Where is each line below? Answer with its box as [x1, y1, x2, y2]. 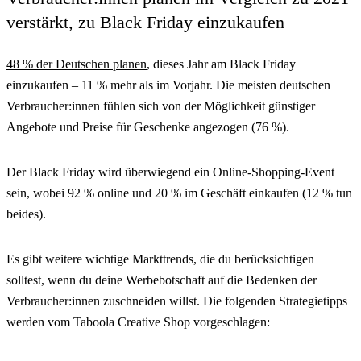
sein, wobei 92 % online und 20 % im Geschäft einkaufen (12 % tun [6, 185, 352, 200]
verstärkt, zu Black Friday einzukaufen [6, 11, 284, 32]
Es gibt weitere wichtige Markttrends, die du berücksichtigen [6, 251, 314, 266]
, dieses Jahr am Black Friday [147, 56, 296, 71]
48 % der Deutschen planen [6, 56, 147, 71]
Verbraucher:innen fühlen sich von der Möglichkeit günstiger [6, 98, 315, 113]
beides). [6, 206, 46, 221]
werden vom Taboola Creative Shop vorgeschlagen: [6, 314, 270, 329]
